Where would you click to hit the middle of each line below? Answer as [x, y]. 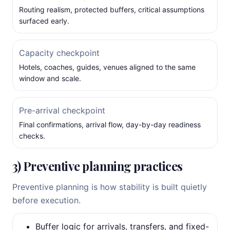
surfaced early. [44, 21]
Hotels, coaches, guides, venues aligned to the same [107, 67]
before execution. [46, 200]
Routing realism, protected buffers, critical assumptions [112, 9]
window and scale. [50, 78]
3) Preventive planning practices [98, 166]
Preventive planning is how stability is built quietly [110, 187]
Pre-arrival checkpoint [62, 110]
